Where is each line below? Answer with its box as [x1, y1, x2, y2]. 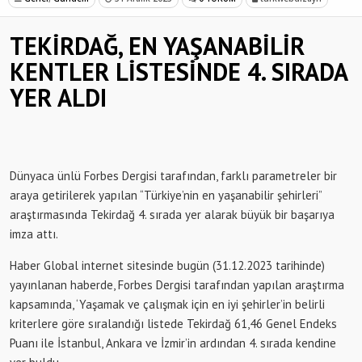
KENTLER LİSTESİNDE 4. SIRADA [10, 55, 347, 87]
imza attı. [10, 225, 58, 242]
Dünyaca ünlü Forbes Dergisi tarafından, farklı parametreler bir [10, 167, 337, 183]
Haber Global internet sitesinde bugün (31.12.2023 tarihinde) [10, 257, 325, 273]
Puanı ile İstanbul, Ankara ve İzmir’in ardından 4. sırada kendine [10, 335, 336, 351]
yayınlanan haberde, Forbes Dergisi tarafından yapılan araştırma [10, 276, 344, 293]
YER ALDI [10, 81, 107, 113]
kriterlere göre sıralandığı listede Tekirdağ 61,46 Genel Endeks [10, 315, 337, 331]
